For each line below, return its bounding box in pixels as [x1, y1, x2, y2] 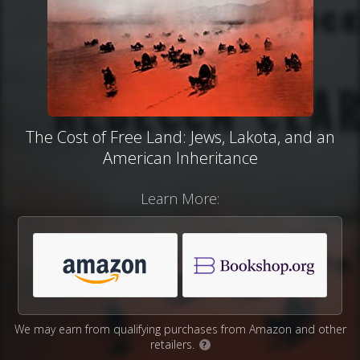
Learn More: [141, 189, 219, 209]
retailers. [149, 337, 198, 353]
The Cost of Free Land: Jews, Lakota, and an [25, 126, 335, 149]
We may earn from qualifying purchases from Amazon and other [14, 321, 346, 337]
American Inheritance [102, 147, 258, 170]
